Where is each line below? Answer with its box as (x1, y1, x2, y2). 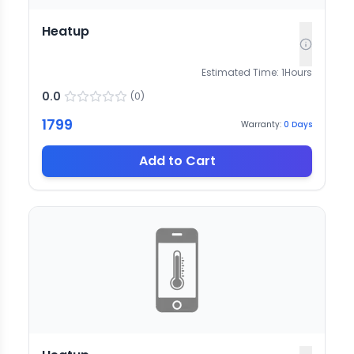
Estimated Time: (201, 65, 279, 79)
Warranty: (241, 119, 281, 131)
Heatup (42, 21, 89, 40)
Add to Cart (138, 151, 216, 170)
